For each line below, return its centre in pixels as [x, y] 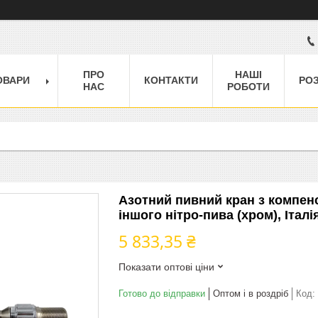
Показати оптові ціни [166, 267]
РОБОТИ [248, 86]
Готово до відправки [162, 293]
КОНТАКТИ [171, 80]
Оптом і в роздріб [251, 293]
